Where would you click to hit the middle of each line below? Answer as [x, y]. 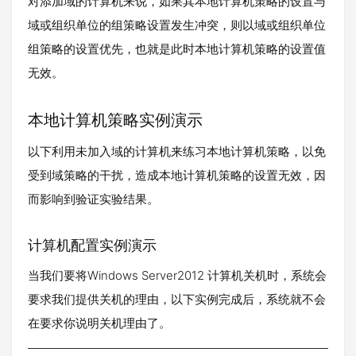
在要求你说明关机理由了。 [99, 323]
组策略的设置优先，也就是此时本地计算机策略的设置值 [177, 49]
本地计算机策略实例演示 [115, 120]
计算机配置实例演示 [92, 245]
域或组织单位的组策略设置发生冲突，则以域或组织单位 [177, 25]
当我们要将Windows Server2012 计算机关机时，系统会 [177, 275]
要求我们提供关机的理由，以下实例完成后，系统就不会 [177, 299]
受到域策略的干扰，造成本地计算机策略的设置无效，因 [177, 175]
